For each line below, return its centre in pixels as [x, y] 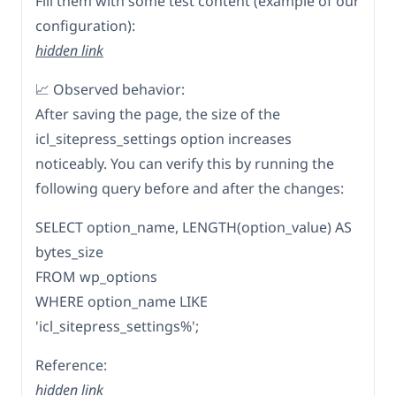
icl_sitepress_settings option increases [164, 139]
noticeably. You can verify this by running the [185, 164]
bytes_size [69, 252]
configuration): [85, 26]
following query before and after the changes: [190, 189]
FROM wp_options [96, 277]
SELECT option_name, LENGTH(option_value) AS [194, 228]
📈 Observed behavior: [110, 90]
